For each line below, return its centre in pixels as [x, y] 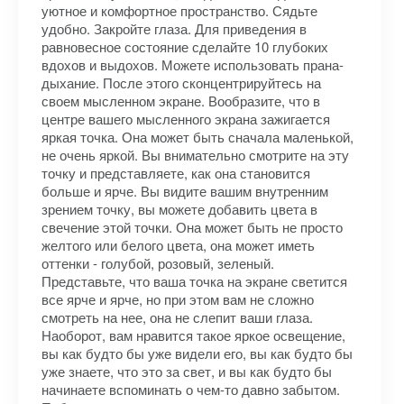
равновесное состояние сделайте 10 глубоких [185, 46]
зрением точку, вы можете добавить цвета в [179, 209]
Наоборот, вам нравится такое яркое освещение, [193, 335]
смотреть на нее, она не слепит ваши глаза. [177, 317]
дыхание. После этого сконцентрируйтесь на [181, 83]
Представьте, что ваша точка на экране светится [194, 281]
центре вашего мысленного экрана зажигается [186, 119]
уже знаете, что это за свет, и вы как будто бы [187, 371]
